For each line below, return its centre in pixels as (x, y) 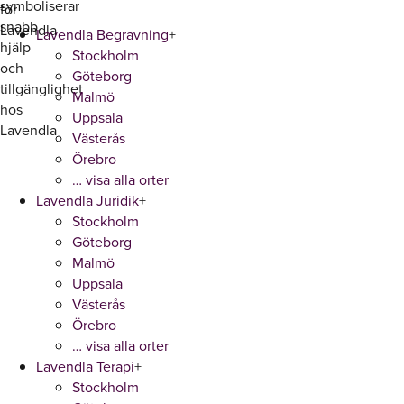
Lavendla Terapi (85, 367)
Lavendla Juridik (87, 201)
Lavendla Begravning (102, 35)
